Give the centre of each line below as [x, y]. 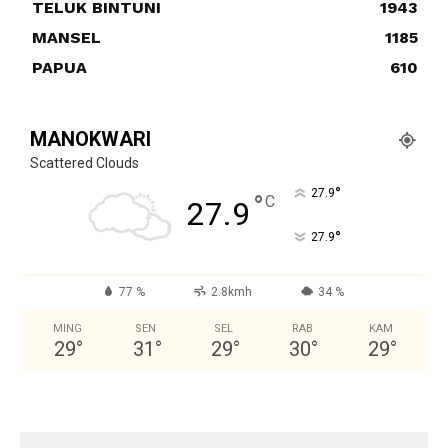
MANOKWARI [90, 138]
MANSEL [66, 37]
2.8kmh [231, 291]
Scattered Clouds [84, 162]
